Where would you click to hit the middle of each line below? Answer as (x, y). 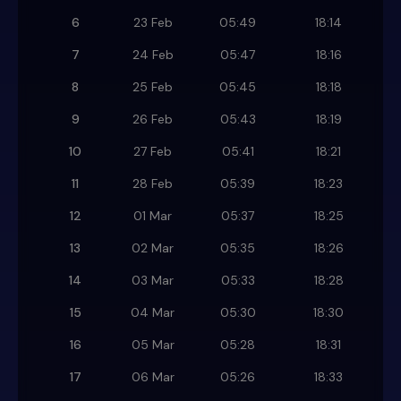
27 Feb (153, 152)
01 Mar (153, 216)
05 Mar (153, 345)
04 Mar (153, 313)
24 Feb (153, 55)
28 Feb (153, 184)
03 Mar (153, 281)
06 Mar (153, 377)
